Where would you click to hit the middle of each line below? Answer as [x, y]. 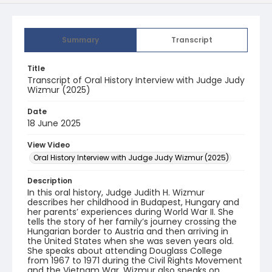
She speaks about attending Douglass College [125, 251]
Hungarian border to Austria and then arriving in [128, 231]
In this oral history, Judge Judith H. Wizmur [116, 192]
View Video [49, 145]
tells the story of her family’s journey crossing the [132, 222]
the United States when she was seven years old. [131, 241]
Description [50, 181]
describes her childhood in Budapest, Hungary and [133, 202]
